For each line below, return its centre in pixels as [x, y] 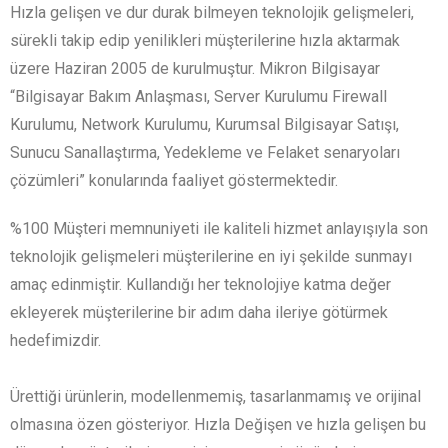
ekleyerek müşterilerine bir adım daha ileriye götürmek [199, 313]
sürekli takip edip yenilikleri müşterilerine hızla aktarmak [205, 41]
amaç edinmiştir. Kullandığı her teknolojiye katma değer [200, 285]
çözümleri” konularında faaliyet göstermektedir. [174, 181]
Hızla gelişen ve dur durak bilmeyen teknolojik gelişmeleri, [212, 13]
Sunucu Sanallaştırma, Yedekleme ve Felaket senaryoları [205, 153]
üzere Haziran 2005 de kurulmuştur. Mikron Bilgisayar [195, 69]
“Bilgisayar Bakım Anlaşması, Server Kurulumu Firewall [198, 97]
